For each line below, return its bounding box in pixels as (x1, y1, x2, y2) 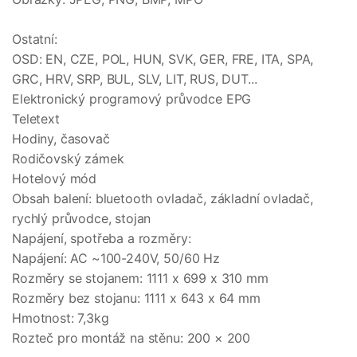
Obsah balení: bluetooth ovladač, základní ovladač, (12, 190, 313, 207)
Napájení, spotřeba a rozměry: (12, 230, 191, 247)
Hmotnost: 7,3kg (12, 310, 109, 327)
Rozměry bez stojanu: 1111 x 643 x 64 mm (12, 290, 261, 307)
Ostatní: (12, 31, 57, 48)
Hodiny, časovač (12, 131, 110, 147)
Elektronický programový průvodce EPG (12, 91, 252, 108)
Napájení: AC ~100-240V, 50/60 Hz (12, 250, 220, 267)
